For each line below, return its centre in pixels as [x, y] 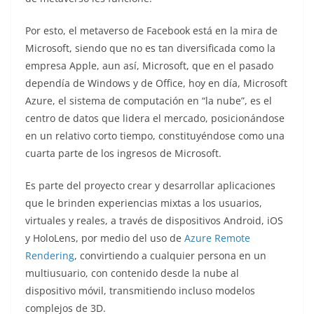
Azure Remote [217, 238]
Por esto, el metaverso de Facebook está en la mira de [151, 30]
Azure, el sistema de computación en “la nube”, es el [149, 100]
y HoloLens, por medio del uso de [105, 238]
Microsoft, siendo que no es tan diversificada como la [150, 48]
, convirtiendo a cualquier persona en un [170, 255]
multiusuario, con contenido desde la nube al [132, 273]
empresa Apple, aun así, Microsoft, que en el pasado [149, 65]
